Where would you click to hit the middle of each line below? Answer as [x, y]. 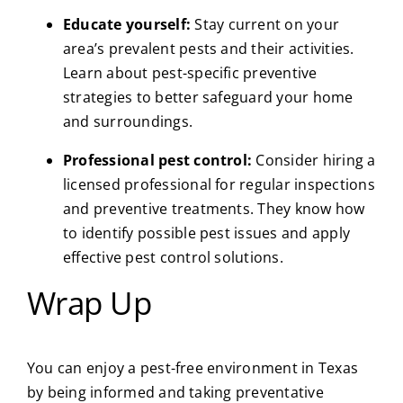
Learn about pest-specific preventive [190, 72]
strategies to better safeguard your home [208, 97]
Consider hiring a [314, 160]
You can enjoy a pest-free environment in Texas [193, 368]
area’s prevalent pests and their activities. [208, 48]
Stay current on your [265, 24]
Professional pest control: [157, 160]
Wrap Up [89, 302]
